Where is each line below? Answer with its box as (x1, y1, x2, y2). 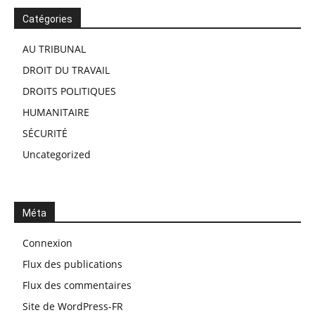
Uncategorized (22, 148, 91, 161)
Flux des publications (22, 257, 122, 271)
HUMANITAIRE (22, 105, 89, 119)
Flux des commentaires (22, 278, 131, 292)
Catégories (22, 13, 72, 25)
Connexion (22, 236, 72, 250)
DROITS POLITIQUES (22, 84, 116, 98)
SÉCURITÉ (22, 127, 67, 140)
